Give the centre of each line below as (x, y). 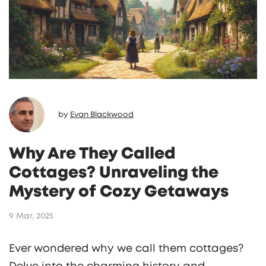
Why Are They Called (92, 153)
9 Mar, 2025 (31, 216)
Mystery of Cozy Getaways (119, 191)
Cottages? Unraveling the (114, 172)
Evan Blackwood (102, 115)
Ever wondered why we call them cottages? (126, 248)
